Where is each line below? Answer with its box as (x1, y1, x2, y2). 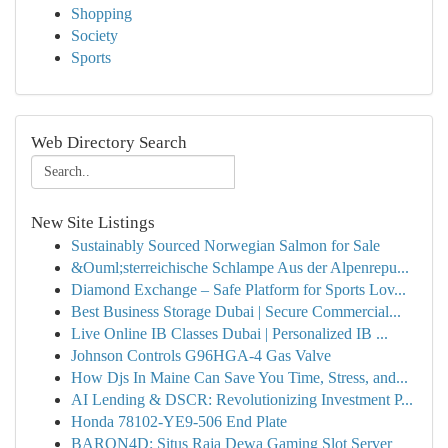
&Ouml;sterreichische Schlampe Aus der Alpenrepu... (71, 259, 409, 276)
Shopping (71, 5, 132, 22)
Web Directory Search (31, 133, 187, 152)
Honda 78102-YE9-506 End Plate (71, 413, 287, 430)
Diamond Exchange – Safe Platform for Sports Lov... (71, 281, 406, 298)
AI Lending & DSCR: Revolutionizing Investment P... (71, 391, 413, 408)
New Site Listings (31, 213, 155, 232)
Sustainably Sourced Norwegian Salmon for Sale (71, 237, 380, 254)
